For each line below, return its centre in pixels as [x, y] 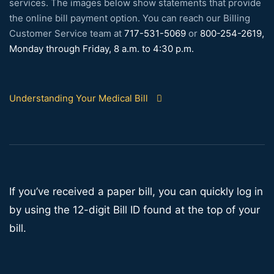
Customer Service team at [67, 34]
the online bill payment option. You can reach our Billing [130, 18]
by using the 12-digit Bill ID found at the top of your [135, 210]
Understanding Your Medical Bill [79, 98]
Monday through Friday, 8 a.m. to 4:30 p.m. [102, 49]
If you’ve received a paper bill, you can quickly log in [136, 192]
